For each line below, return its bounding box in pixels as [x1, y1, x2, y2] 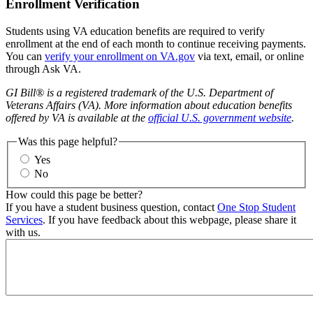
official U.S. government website [148, 112, 291, 124]
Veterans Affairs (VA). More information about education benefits [6, 99, 292, 112]
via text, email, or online [195, 50, 304, 63]
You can [6, 50, 45, 63]
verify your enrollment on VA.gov [45, 50, 195, 63]
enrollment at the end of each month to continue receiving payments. [6, 38, 306, 50]
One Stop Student [217, 201, 296, 213]
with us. [6, 226, 41, 238]
